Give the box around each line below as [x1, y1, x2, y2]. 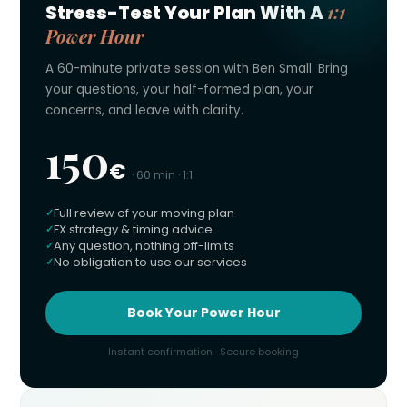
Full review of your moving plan [54, 204, 234, 223]
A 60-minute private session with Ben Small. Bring [45, 60, 348, 78]
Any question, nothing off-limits [54, 237, 234, 255]
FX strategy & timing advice [54, 221, 213, 239]
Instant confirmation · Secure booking [108, 344, 299, 360]
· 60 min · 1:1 [132, 167, 193, 184]
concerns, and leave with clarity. [45, 102, 243, 120]
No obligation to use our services [54, 253, 247, 272]
